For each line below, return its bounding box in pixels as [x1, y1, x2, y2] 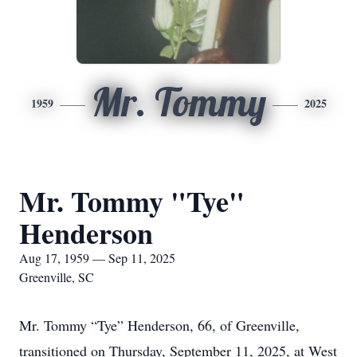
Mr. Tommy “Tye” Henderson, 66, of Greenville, [19, 316, 300, 335]
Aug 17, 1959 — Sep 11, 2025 [19, 249, 175, 266]
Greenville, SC [19, 269, 94, 285]
